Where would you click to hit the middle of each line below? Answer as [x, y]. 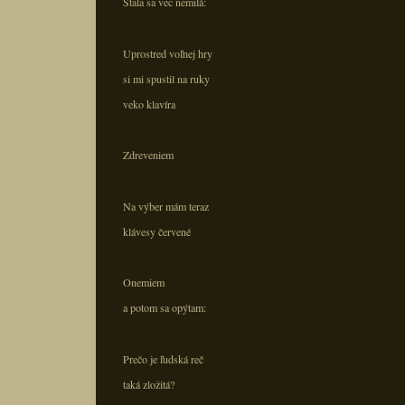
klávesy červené [157, 231]
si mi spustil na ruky [166, 78]
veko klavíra [149, 104]
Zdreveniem [148, 155]
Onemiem [144, 283]
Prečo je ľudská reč [163, 358]
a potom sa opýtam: [165, 308]
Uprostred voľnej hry [168, 53]
